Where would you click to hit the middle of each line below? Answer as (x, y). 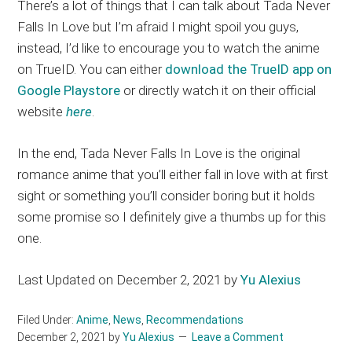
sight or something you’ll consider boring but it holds (167, 196)
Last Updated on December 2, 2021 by (129, 280)
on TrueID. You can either (92, 70)
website (42, 112)
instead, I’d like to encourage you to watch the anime (169, 48)
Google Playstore (69, 91)
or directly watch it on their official (218, 91)
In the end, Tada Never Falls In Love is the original (159, 154)
